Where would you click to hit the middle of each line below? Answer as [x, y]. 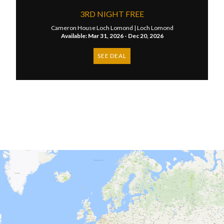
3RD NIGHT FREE [112, 14]
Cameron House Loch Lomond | [94, 28]
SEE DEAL [112, 56]
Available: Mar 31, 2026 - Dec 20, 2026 [112, 36]
